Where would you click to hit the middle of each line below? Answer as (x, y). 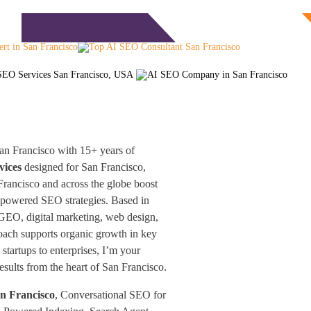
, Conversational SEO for (111, 295)
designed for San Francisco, (84, 167)
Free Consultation (239, 27)
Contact (129, 28)
